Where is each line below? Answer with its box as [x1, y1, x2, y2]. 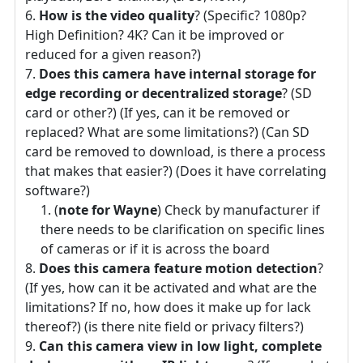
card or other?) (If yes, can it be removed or [25, 103, 290, 122]
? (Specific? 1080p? [194, 6, 306, 24]
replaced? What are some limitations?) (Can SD [25, 122, 310, 141]
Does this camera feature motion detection [39, 258, 318, 277]
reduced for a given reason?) [25, 45, 201, 63]
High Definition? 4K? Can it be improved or [25, 25, 284, 44]
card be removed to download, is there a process [25, 142, 326, 160]
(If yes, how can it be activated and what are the [25, 278, 317, 297]
